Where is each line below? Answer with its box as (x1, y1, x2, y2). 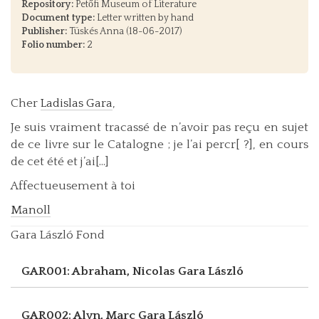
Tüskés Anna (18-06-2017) (67, 25, 182, 37)
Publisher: (21, 25, 67, 37)
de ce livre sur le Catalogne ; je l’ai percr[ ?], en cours (11, 137, 308, 151)
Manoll (11, 203, 51, 216)
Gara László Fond (11, 228, 105, 241)
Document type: (21, 11, 95, 23)
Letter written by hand (95, 11, 194, 23)
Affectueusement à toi (11, 179, 135, 192)
